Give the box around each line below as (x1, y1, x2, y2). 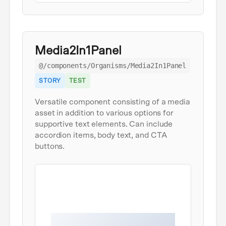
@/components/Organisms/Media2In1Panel (39, 62, 187, 70)
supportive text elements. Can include (35, 120, 173, 129)
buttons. (35, 142, 65, 151)
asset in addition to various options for (35, 109, 174, 118)
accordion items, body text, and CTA (35, 131, 167, 140)
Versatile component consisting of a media (35, 98, 190, 106)
